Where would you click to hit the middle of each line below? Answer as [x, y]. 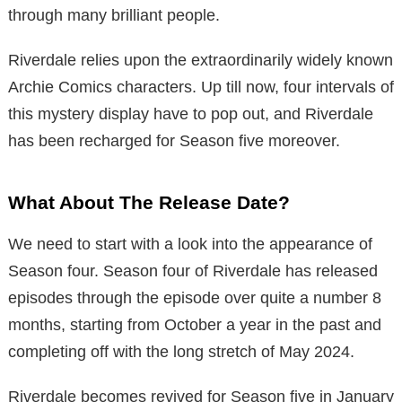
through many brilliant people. [114, 15]
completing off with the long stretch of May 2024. [181, 351]
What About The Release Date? [149, 202]
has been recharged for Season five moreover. [174, 140]
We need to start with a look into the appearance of [190, 244]
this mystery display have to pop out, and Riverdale [191, 114]
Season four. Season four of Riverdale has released [193, 271]
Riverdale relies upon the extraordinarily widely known [201, 60]
